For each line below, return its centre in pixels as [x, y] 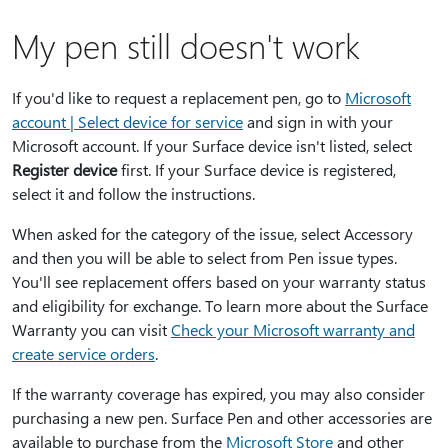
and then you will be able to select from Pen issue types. [204, 257]
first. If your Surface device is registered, [256, 169]
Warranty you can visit [91, 329]
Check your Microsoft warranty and [293, 329]
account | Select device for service [127, 121]
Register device [64, 169]
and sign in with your [318, 121]
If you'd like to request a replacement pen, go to [178, 97]
